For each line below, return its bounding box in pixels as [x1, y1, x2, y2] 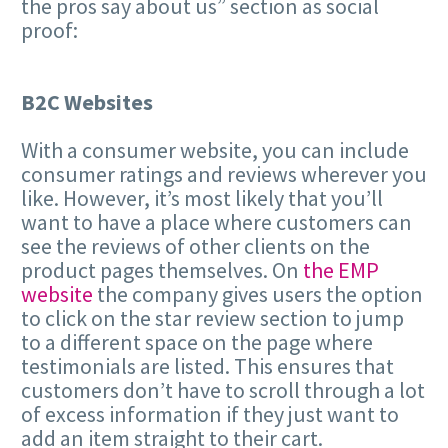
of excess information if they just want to [21, 400, 399, 429]
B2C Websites [21, 87, 153, 116]
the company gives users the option [93, 280, 423, 309]
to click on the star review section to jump [21, 304, 404, 333]
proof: [21, 15, 78, 44]
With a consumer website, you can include [21, 136, 409, 165]
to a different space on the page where [21, 328, 373, 357]
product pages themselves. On [21, 256, 303, 285]
